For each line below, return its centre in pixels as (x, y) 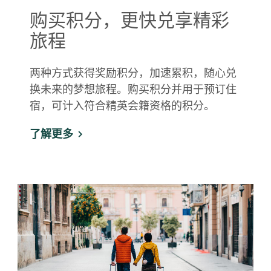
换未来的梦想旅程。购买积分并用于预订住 (133, 90)
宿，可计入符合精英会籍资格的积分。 (122, 106)
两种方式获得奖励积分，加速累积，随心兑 (133, 73)
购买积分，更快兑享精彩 (129, 20)
